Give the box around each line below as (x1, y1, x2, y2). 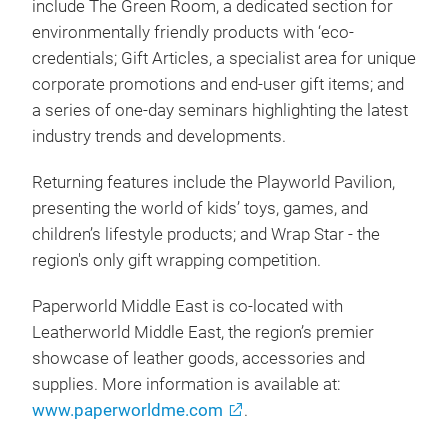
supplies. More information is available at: (32, 375, 345, 394)
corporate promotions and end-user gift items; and (32, 75, 404, 94)
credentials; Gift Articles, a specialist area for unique (32, 49, 416, 68)
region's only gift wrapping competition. (32, 251, 321, 270)
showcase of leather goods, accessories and (32, 349, 365, 368)
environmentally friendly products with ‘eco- (32, 23, 354, 42)
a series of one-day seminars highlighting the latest (32, 101, 408, 120)
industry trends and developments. (32, 127, 290, 146)
